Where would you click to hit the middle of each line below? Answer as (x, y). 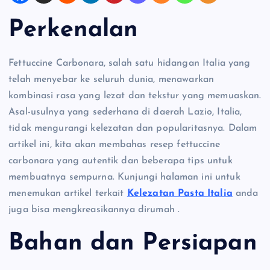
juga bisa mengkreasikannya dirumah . (94, 210)
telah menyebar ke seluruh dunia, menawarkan (111, 80)
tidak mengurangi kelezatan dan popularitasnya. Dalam (133, 129)
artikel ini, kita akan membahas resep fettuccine (114, 145)
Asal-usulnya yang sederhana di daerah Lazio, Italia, (125, 112)
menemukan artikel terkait (68, 194)
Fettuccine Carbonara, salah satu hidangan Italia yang (130, 64)
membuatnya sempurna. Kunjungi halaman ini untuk (124, 177)
